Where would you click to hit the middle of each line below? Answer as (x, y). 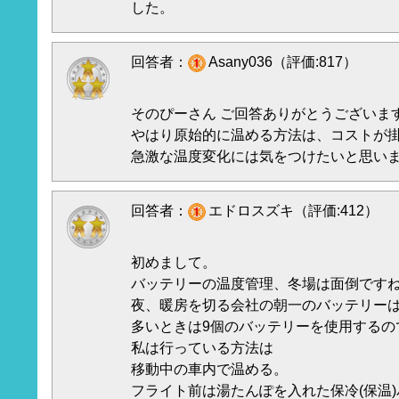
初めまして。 (174, 262)
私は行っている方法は (202, 348)
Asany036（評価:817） (283, 62)
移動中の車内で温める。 (209, 369)
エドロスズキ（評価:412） (293, 211)
